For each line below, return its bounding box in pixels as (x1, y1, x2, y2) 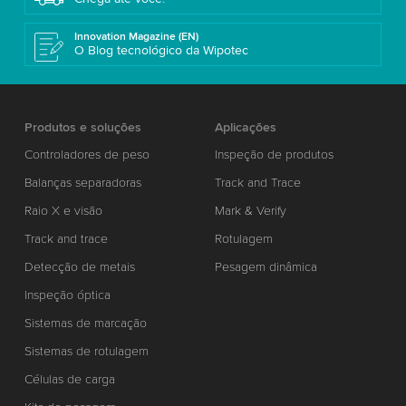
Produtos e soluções (24, 119, 141, 135)
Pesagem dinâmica (215, 258, 318, 275)
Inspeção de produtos (215, 146, 334, 162)
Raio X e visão (24, 202, 102, 218)
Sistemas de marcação (24, 314, 147, 331)
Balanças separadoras (24, 174, 141, 190)
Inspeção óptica (24, 286, 111, 303)
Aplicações (215, 119, 277, 135)
